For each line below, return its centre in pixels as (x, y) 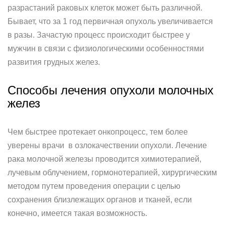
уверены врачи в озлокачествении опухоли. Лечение (107, 145)
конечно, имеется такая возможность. (77, 213)
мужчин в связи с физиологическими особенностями (106, 48)
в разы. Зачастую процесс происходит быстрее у (99, 35)
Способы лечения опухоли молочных (110, 90)
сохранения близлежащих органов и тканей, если (100, 200)
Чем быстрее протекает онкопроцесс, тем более (98, 132)
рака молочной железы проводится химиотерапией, (104, 159)
